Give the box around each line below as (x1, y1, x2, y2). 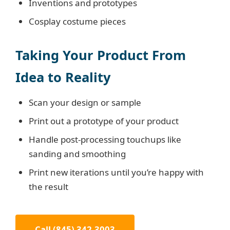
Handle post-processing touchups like (29, 133, 181, 145)
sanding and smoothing (29, 148, 126, 160)
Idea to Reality (15, 68, 111, 86)
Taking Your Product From (15, 46, 186, 64)
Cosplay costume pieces (29, 15, 126, 27)
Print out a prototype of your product (29, 115, 179, 127)
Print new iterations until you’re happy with (29, 166, 204, 178)
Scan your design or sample (29, 97, 141, 108)
